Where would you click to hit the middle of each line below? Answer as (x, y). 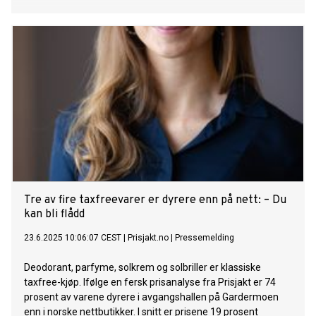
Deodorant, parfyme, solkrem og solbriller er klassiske (142, 268)
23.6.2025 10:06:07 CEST (73, 238)
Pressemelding (205, 238)
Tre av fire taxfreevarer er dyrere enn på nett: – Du (155, 201)
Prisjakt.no (148, 238)
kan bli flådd (54, 215)
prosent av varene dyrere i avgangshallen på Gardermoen (151, 297)
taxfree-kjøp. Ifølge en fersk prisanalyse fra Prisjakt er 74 (150, 282)
